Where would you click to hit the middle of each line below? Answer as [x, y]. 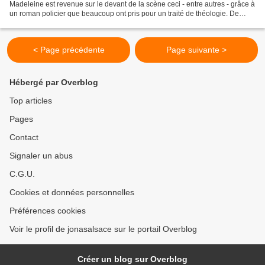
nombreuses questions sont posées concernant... [88, 23]
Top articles [31, 101]
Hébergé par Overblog [54, 82]
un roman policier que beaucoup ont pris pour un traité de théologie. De [124, 13]
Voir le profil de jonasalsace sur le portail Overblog [103, 229]
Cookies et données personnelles [72, 192]
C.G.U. [22, 174]
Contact [24, 137]
